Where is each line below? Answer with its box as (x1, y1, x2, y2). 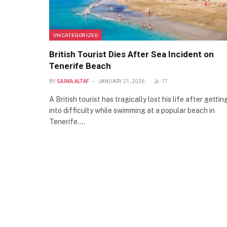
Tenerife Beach (49, 61, 111, 71)
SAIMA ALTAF (56, 79, 90, 85)
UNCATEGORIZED (53, 32, 98, 39)
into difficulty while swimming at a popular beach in (49, 106, 215, 115)
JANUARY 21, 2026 (97, 79, 145, 85)
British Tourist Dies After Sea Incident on (49, 49, 214, 60)
